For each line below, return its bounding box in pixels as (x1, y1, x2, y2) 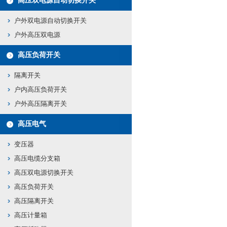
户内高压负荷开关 (14, 86, 67, 93)
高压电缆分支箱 (14, 155, 60, 162)
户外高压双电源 (14, 31, 60, 39)
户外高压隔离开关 (14, 100, 67, 107)
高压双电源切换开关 (14, 169, 73, 176)
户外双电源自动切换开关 (14, 17, 87, 24)
